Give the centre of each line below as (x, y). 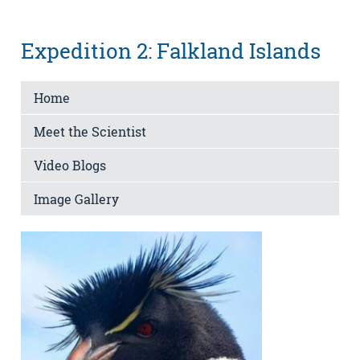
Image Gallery (76, 198)
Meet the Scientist (90, 131)
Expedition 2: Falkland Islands (171, 51)
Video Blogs (70, 165)
